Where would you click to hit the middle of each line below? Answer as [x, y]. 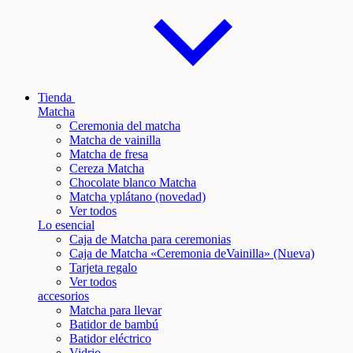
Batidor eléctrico [110, 339]
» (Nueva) [289, 254]
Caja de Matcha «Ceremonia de [148, 254]
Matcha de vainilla [115, 140]
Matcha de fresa [109, 154]
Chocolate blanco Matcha [133, 183]
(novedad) [179, 197]
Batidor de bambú [114, 325]
